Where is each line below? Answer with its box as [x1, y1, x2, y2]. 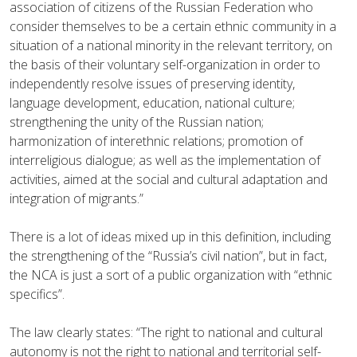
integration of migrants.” [10, 189, 143, 207]
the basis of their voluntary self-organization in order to [10, 55, 320, 73]
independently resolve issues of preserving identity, [10, 74, 295, 92]
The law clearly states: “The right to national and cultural [10, 323, 323, 341]
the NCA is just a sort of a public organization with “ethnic [10, 265, 332, 284]
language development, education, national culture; [10, 93, 295, 112]
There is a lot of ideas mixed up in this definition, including [10, 227, 331, 245]
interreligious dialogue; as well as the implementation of [10, 151, 320, 169]
